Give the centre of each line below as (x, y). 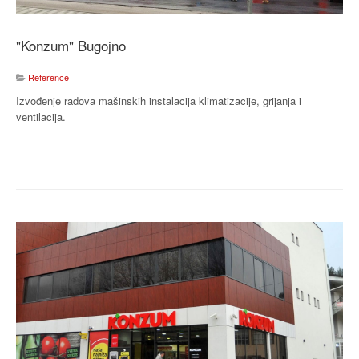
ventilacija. (41, 116)
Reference (48, 77)
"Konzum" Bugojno (71, 45)
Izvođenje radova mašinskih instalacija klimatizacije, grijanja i (159, 100)
